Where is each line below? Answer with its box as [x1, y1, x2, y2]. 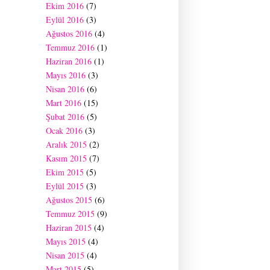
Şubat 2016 [46, 110, 84, 122]
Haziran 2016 [46, 55, 92, 67]
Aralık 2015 [46, 138, 87, 150]
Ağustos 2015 [46, 193, 92, 206]
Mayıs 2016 [46, 69, 86, 81]
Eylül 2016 [46, 13, 84, 25]
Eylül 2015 [46, 180, 84, 192]
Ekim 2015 [46, 166, 84, 178]
